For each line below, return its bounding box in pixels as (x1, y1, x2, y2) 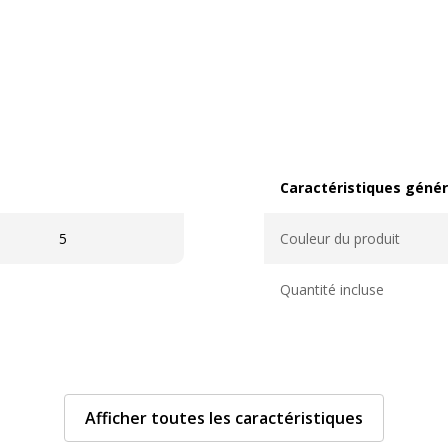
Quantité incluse (280, 280, 384, 299)
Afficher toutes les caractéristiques (85, 407, 363, 429)
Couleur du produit (280, 229, 400, 248)
